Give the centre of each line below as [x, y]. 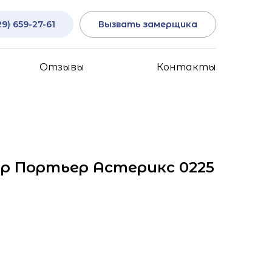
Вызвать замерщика [148, 24]
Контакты [186, 67]
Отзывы [62, 67]
